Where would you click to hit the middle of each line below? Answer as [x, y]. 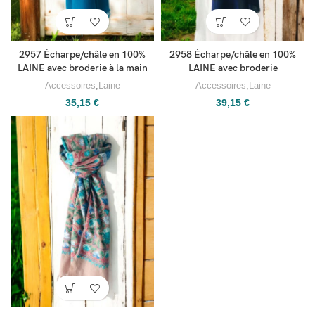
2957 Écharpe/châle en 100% [82, 55]
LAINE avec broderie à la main [82, 68]
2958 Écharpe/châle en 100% [233, 55]
